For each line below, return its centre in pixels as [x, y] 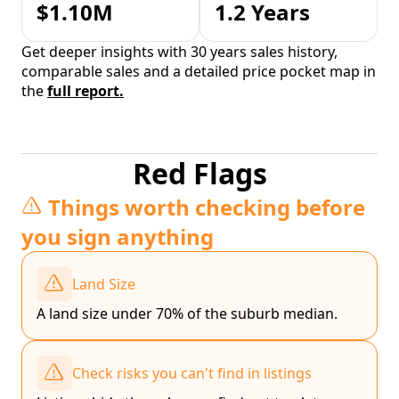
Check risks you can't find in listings [192, 374]
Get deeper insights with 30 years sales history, [179, 52]
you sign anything [118, 237]
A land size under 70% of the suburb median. [187, 314]
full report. [85, 91]
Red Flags [199, 174]
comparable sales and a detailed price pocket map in [199, 72]
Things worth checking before [207, 208]
